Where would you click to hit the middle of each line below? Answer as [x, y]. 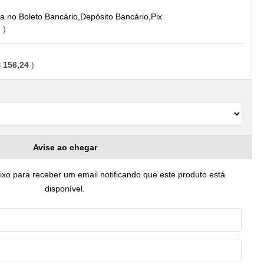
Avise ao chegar [65, 147]
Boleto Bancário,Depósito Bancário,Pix [90, 16]
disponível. [65, 188]
